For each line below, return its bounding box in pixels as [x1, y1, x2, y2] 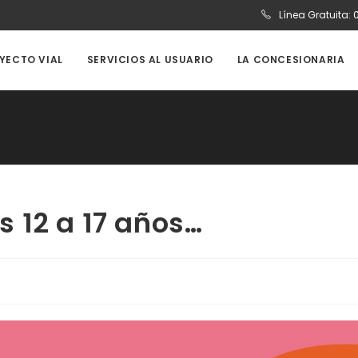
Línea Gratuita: [276, 8, 353, 22]
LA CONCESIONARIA [237, 53, 345, 66]
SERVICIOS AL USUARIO [86, 53, 213, 66]
